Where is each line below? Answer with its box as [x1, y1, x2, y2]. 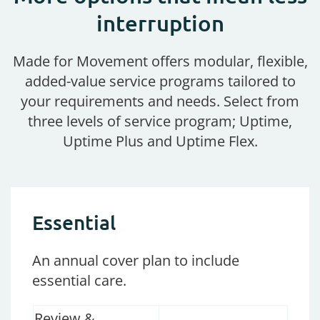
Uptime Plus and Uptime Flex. [62, 131, 258, 151]
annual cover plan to [50, 251, 191, 271]
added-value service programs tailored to [24, 71, 296, 91]
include [191, 251, 239, 271]
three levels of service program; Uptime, [28, 111, 292, 131]
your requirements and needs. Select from [21, 91, 299, 111]
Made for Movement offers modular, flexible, [12, 51, 308, 71]
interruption [96, 9, 224, 37]
